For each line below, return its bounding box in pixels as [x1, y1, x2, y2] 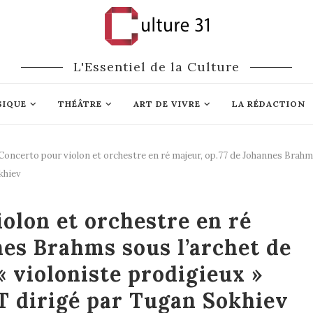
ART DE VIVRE [133, 99, 201, 109]
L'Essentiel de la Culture [73, 59, 240, 75]
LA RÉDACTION [231, 99, 305, 109]
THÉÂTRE [57, 99, 102, 109]
